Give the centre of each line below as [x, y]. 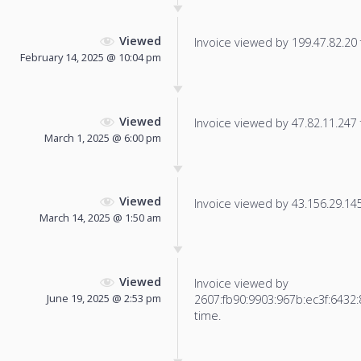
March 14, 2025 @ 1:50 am [100, 218]
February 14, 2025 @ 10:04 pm [91, 57]
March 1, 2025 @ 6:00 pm [103, 137]
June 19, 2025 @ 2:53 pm [104, 299]
